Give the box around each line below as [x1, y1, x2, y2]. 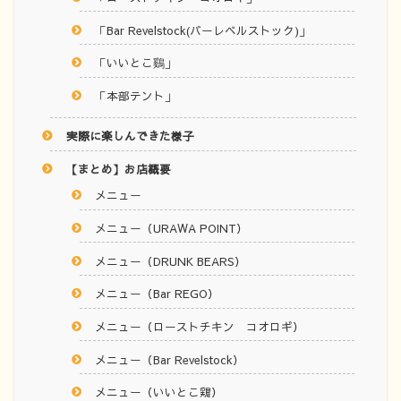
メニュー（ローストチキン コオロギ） [95, 318, 305, 334]
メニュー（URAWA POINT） [95, 220, 249, 235]
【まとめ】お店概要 [65, 161, 171, 177]
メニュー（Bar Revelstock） [95, 351, 245, 367]
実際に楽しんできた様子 [65, 128, 194, 144]
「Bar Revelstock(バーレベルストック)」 [95, 21, 311, 38]
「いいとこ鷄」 [95, 55, 177, 71]
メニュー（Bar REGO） [95, 286, 220, 302]
